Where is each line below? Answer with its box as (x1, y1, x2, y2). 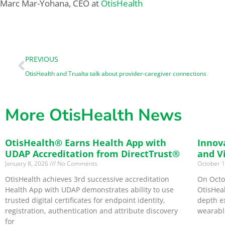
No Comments (56, 159, 97, 168)
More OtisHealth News (5, 104, 182, 127)
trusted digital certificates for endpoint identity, (5, 195, 165, 205)
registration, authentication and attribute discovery (5, 206, 178, 215)
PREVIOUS (25, 54, 58, 64)
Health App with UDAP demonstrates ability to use (5, 185, 174, 194)
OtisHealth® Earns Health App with (5, 137, 166, 149)
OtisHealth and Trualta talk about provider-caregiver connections (25, 69, 206, 77)
